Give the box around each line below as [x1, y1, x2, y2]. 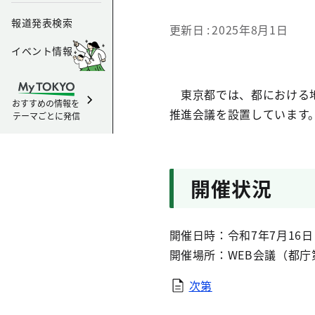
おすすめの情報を [11, 97, 82, 109]
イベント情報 [11, 44, 73, 58]
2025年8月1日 [212, 21, 288, 38]
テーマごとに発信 [13, 110, 80, 122]
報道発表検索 [11, 15, 73, 30]
